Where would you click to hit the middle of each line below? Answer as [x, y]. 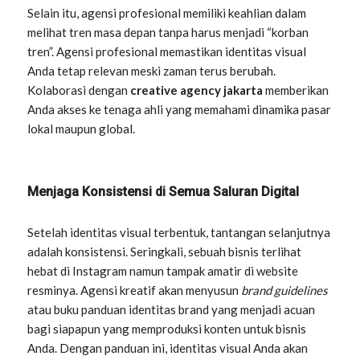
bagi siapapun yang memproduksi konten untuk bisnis [167, 329]
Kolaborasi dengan [79, 90]
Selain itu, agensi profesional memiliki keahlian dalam [167, 13]
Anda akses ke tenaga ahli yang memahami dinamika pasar [180, 110]
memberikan [296, 90]
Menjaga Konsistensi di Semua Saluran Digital [164, 192]
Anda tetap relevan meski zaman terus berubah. [152, 71]
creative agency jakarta [197, 90]
